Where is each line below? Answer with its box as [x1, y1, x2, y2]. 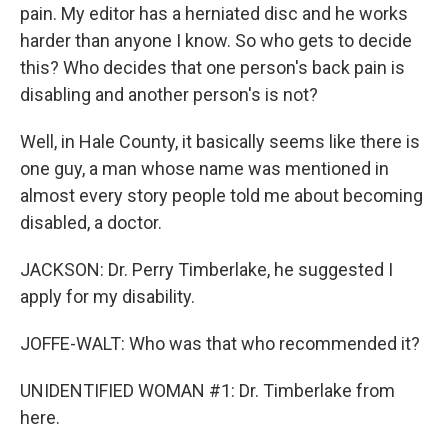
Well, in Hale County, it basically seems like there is [20, 131, 420, 152]
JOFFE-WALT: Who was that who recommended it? [20, 333, 420, 354]
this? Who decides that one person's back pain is [20, 57, 405, 78]
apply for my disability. [20, 286, 195, 307]
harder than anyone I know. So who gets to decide [20, 30, 412, 51]
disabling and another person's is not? [20, 84, 318, 105]
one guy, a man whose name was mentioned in [20, 158, 389, 179]
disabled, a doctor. [20, 212, 162, 233]
